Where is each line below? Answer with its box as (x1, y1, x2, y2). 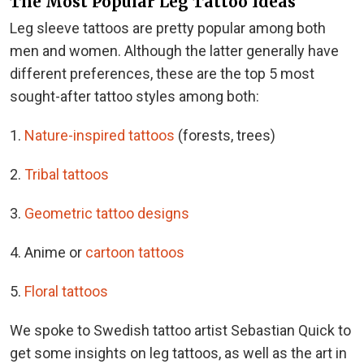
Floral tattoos (24, 283, 108, 301)
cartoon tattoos (85, 244, 184, 262)
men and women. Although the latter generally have (10, 42, 339, 60)
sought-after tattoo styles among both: (10, 88, 262, 106)
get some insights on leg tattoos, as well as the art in (10, 344, 347, 362)
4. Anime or (10, 244, 85, 262)
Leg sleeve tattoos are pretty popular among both (10, 19, 326, 37)
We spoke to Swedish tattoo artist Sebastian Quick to (10, 322, 351, 340)
